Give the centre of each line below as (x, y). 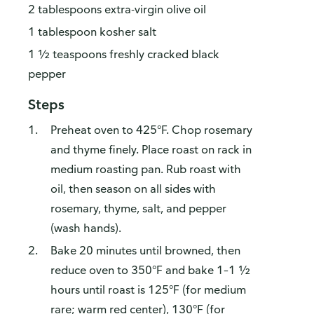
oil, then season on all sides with (133, 189)
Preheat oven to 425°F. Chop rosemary (151, 130)
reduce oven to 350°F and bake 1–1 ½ (150, 270)
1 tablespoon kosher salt (92, 32)
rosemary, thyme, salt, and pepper (138, 209)
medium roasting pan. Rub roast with (146, 169)
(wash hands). (86, 228)
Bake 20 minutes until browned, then (145, 251)
